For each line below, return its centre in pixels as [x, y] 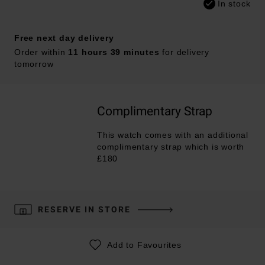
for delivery [184, 52]
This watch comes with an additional [173, 135]
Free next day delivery [64, 38]
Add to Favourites [144, 245]
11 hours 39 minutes [114, 52]
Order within [41, 52]
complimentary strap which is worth [171, 146]
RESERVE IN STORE [84, 209]
